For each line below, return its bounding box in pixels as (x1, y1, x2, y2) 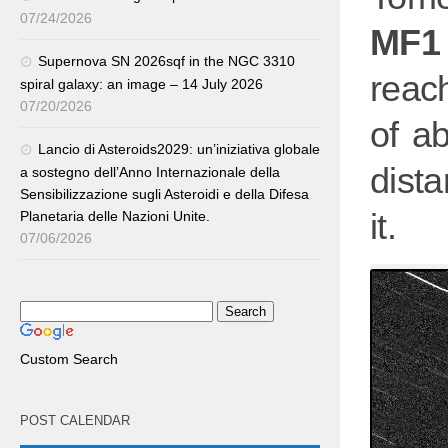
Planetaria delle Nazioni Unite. (20, 208, 210, 224)
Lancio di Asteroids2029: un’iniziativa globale (38, 141, 320, 157)
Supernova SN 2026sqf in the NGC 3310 (38, 53, 295, 69)
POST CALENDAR (20, 413, 130, 428)
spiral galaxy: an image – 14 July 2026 (20, 76, 263, 92)
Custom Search (20, 351, 118, 367)
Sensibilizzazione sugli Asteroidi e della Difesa (20, 186, 309, 202)
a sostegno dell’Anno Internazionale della (20, 164, 280, 180)
